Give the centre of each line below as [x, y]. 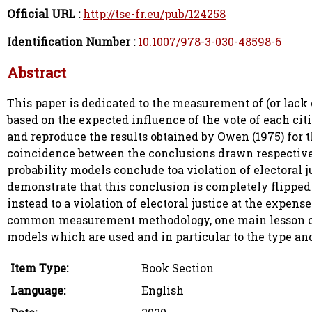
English [163, 290]
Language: [38, 290]
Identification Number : [71, 42]
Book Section [178, 268]
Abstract [37, 72]
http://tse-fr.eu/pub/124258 [154, 14]
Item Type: [39, 268]
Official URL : [44, 14]
